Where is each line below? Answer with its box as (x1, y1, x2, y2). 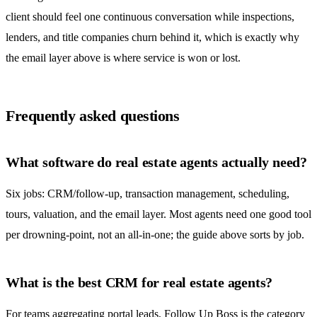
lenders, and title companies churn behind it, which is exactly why (6, 31, 299, 44)
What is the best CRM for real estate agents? (6, 275, 273, 291)
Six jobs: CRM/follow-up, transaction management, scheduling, (6, 188, 289, 200)
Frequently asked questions (6, 107, 180, 125)
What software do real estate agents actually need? (6, 154, 307, 171)
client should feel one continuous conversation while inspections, (6, 11, 294, 23)
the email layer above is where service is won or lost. (6, 52, 241, 64)
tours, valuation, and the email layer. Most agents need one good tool (6, 208, 311, 221)
